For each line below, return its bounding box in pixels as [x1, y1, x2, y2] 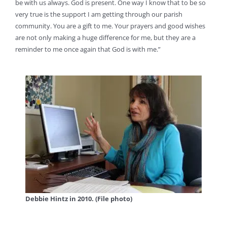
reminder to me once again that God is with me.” [15, 45, 161, 54]
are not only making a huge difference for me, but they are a [15, 33, 196, 43]
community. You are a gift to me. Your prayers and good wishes [15, 21, 205, 31]
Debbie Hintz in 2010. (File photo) [25, 194, 132, 203]
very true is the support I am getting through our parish [15, 10, 182, 19]
